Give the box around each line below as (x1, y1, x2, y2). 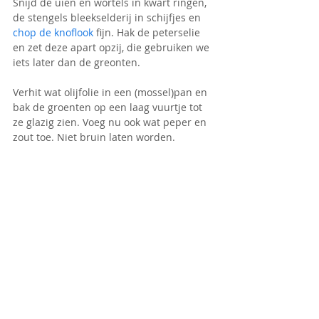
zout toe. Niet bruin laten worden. (13, 130, 175, 144)
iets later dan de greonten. (13, 55, 140, 69)
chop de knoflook (13, 25, 93, 39)
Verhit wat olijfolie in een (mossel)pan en (13, 85, 210, 99)
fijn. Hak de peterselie (93, 25, 203, 39)
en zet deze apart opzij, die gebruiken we (13, 40, 212, 54)
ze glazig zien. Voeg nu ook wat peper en (13, 115, 209, 129)
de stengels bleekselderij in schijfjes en (13, 10, 204, 24)
